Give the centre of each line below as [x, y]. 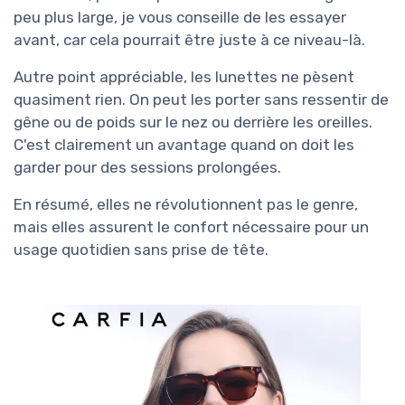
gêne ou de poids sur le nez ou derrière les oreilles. [193, 122]
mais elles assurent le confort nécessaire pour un [191, 226]
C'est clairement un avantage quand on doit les [184, 144]
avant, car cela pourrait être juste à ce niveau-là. [189, 39]
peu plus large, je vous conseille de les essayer [180, 17]
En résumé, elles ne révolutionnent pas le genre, [186, 204]
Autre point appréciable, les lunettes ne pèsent [184, 76]
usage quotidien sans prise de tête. [141, 249]
